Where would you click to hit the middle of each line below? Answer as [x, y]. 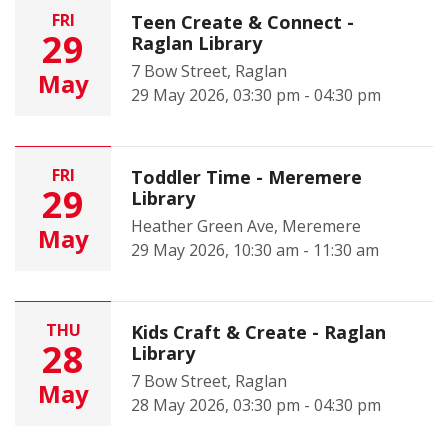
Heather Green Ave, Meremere [246, 226]
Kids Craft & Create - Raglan [258, 332]
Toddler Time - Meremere [246, 177]
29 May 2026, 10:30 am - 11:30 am [255, 250]
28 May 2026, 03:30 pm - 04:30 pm [256, 405]
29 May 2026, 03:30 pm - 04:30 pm [256, 95]
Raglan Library [196, 43]
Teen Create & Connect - [242, 22]
